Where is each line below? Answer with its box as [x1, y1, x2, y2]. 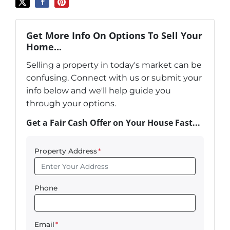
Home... [26, 40, 62, 53]
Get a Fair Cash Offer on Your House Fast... [26, 117, 200, 129]
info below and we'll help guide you [26, 86, 171, 96]
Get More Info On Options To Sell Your [26, 29, 202, 42]
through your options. [26, 99, 116, 109]
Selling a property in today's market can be [26, 60, 202, 70]
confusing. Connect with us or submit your [26, 73, 202, 83]
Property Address [34, 147, 97, 156]
